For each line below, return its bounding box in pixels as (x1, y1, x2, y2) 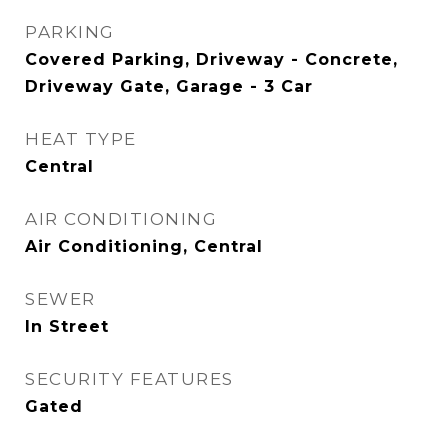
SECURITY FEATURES (25, 369, 234, 389)
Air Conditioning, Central (25, 237, 263, 256)
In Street (25, 317, 109, 336)
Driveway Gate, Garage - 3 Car (25, 77, 313, 96)
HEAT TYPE (25, 129, 137, 149)
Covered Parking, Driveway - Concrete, (25, 50, 398, 69)
